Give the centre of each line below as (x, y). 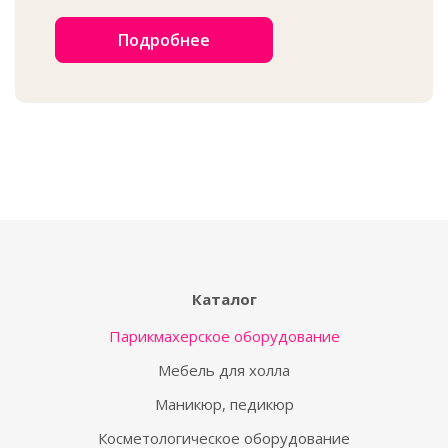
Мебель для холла (224, 370)
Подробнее (164, 40)
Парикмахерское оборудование (224, 336)
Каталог (224, 299)
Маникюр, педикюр (224, 404)
